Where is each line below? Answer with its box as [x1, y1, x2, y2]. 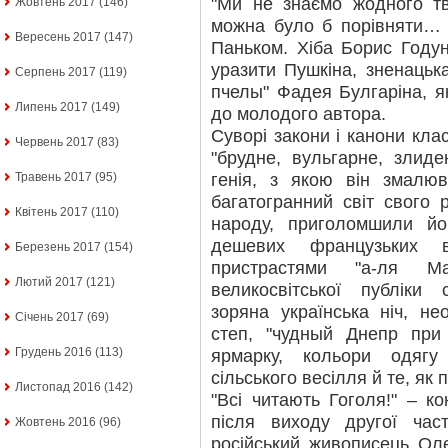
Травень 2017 [15, 170, 92, 185]
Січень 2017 [15, 310, 84, 325]
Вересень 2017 [15, 30, 101, 45]
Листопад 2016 [15, 380, 101, 395]
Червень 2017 [15, 135, 94, 150]
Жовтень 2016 [15, 415, 96, 430]
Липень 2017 [15, 100, 88, 115]
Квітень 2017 [15, 205, 88, 220]
